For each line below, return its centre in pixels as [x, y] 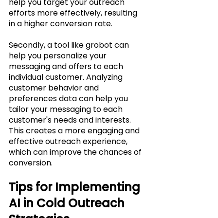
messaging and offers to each [67, 66]
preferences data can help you [69, 98]
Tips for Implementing [76, 187]
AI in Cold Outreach [68, 203]
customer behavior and [55, 88]
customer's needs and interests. [71, 120]
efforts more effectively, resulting [74, 13]
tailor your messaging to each [67, 109]
